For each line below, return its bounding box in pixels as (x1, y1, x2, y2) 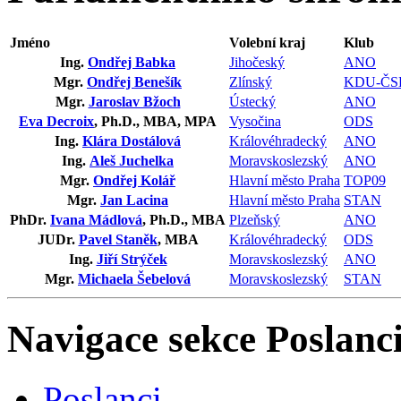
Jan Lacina (100, 192, 168, 208)
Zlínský (229, 73, 272, 90)
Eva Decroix (19, 113, 94, 129)
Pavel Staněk (78, 231, 158, 247)
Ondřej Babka (88, 54, 175, 70)
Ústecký (229, 93, 276, 109)
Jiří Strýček (96, 251, 167, 267)
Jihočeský (229, 54, 285, 70)
